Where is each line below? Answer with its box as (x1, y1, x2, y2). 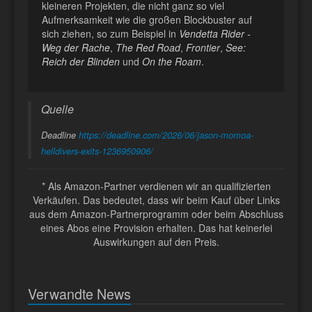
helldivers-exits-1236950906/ (41, 144, 153, 157)
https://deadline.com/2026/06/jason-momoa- (79, 128, 253, 141)
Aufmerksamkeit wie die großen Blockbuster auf (42, 12, 252, 26)
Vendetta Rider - (179, 26, 251, 40)
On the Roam (142, 54, 201, 68)
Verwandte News (28, 283, 131, 304)
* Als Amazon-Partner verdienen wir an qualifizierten (41, 178, 271, 193)
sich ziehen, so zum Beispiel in (42, 26, 179, 40)
